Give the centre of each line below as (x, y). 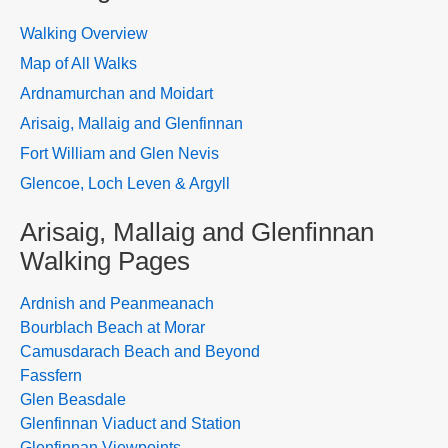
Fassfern (51, 376)
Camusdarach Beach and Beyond (140, 352)
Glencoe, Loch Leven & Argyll (125, 184)
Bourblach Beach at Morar (112, 328)
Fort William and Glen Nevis (119, 154)
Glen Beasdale (73, 400)
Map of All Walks (78, 64)
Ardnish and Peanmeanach (117, 304)
